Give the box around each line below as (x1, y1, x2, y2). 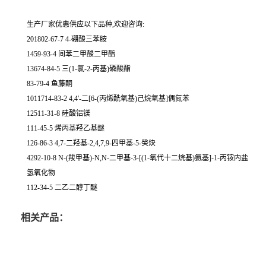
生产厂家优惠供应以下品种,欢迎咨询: (27, 20, 144, 29)
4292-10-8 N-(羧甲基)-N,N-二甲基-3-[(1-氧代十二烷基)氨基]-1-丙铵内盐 (27, 154, 248, 163)
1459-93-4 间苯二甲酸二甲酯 (27, 50, 115, 59)
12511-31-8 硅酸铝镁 (27, 109, 90, 118)
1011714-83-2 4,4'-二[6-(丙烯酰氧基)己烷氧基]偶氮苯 (27, 94, 189, 103)
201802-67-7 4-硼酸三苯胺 (27, 35, 107, 44)
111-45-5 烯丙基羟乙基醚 (27, 124, 104, 133)
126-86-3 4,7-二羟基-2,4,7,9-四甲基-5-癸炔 (27, 139, 156, 148)
